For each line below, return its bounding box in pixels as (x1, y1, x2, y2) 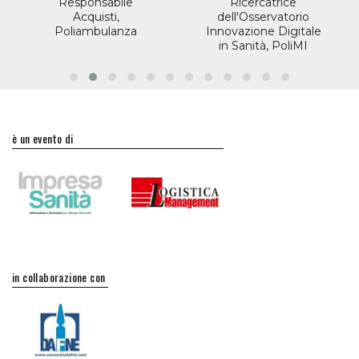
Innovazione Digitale (205, 24, 321, 39)
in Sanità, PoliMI (219, 38, 308, 54)
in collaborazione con (12, 268, 106, 286)
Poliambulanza (54, 24, 137, 39)
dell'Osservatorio (217, 10, 309, 25)
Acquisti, (72, 10, 119, 25)
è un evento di (12, 130, 74, 147)
